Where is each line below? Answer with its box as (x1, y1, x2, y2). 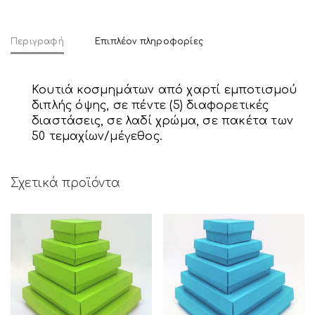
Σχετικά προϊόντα (11, 176, 120, 190)
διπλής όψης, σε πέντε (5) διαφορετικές (32, 98, 269, 112)
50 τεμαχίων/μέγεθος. (32, 129, 162, 143)
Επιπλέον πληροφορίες (95, 36, 204, 46)
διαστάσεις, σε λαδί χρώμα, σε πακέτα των (32, 114, 294, 127)
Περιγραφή (11, 36, 64, 46)
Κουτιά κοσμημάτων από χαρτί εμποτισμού (32, 83, 297, 96)
